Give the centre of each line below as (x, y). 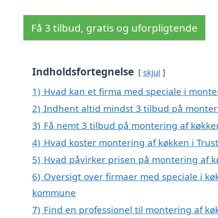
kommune (54, 193)
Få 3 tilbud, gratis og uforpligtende (114, 28)
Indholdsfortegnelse (83, 72)
